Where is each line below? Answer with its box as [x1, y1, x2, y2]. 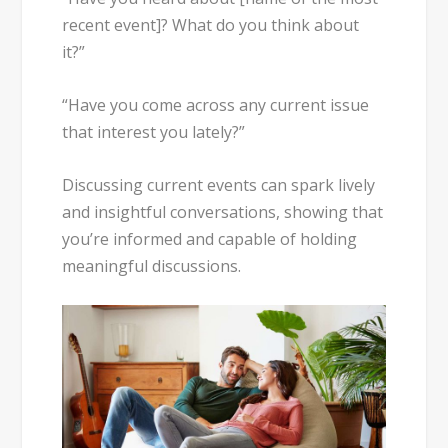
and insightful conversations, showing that [62, 200, 384, 223]
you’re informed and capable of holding [62, 227, 358, 250]
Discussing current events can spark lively [62, 173, 376, 196]
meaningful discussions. [62, 254, 242, 277]
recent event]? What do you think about [62, 14, 360, 37]
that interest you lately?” [62, 120, 246, 143]
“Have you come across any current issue [62, 93, 370, 116]
